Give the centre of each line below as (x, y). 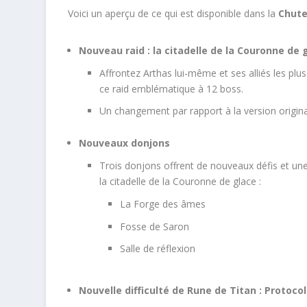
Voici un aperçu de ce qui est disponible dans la (173, 13)
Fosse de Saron (155, 226)
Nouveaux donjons (125, 143)
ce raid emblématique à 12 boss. (172, 88)
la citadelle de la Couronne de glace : (181, 181)
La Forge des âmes (163, 204)
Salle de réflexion (158, 249)
